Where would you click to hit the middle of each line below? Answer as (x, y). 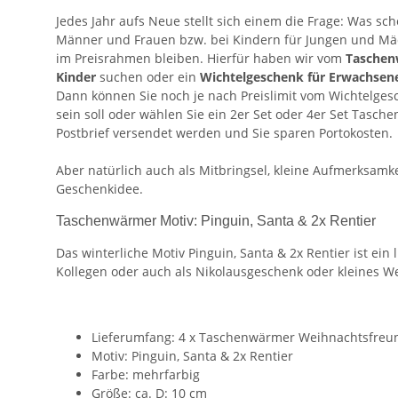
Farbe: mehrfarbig (146, 375)
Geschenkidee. (101, 189)
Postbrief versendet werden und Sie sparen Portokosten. (224, 133)
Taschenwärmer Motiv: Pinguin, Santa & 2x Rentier (216, 221)
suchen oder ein (150, 77)
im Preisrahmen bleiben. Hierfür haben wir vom (201, 59)
